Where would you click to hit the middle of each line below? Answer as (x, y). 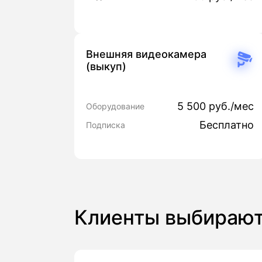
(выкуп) (106, 67)
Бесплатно (227, 125)
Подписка (106, 125)
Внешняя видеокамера (146, 54)
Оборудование (115, 106)
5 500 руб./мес (216, 106)
